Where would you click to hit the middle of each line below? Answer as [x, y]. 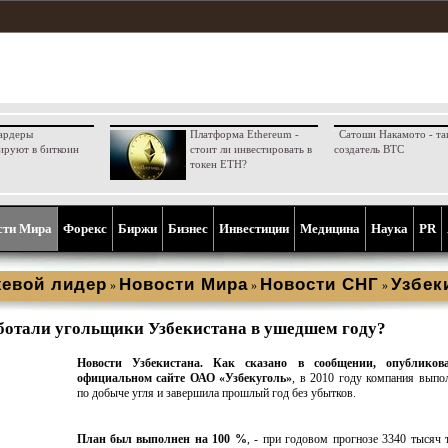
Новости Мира [183, 284]
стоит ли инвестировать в [250, 149]
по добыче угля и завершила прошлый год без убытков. [216, 393]
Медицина [330, 228]
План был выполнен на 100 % [161, 439]
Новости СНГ [319, 284]
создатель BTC [368, 149]
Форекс [85, 228]
